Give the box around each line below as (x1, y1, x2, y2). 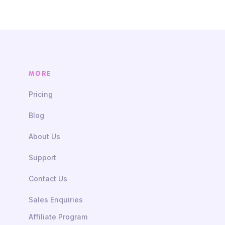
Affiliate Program (29, 212, 88, 221)
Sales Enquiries (29, 195, 83, 204)
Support (29, 153, 57, 162)
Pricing (29, 89, 53, 98)
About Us (29, 132, 61, 141)
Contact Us (29, 174, 68, 183)
